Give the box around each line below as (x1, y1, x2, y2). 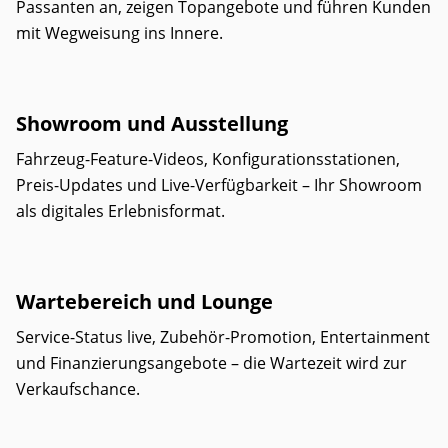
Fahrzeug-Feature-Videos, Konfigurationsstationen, (16, 148, 400, 170)
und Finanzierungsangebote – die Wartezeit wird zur (16, 352, 407, 374)
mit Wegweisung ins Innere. (16, 22, 223, 44)
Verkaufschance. (16, 378, 140, 400)
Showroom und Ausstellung (16, 110, 288, 137)
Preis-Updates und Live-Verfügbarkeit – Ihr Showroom (16, 174, 422, 196)
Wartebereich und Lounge (16, 288, 273, 315)
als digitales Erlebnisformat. (16, 200, 225, 222)
